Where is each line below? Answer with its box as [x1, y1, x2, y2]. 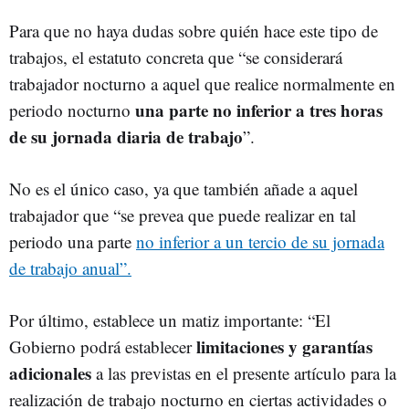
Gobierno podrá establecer [9, 334, 196, 358]
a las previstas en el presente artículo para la [91, 361, 396, 384]
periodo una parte [9, 229, 136, 253]
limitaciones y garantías [196, 333, 372, 359]
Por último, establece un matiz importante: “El [9, 308, 330, 331]
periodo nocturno [9, 98, 135, 121]
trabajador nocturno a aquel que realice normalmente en [9, 71, 395, 95]
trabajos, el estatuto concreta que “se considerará [9, 45, 342, 68]
